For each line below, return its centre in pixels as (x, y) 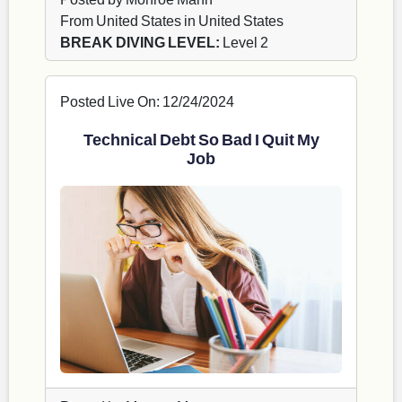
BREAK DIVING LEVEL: (140, 41)
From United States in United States (172, 20)
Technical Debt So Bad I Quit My (201, 139)
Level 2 (244, 41)
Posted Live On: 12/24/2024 (147, 100)
